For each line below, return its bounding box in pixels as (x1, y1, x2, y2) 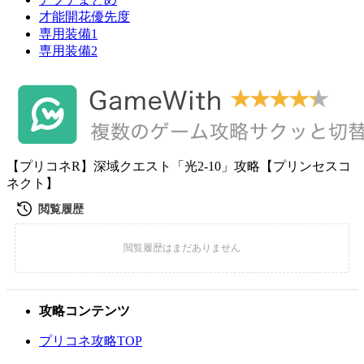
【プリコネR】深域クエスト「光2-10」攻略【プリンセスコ (6, 159, 351, 173)
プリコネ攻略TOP (39, 334, 142, 348)
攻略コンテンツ (39, 304, 130, 318)
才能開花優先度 (39, 10, 130, 24)
